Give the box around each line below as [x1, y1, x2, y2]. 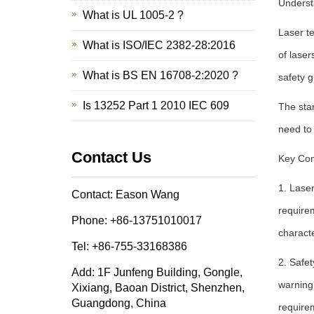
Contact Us [71, 149, 151, 166]
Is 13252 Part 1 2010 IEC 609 [83, 100, 229, 111]
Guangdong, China [71, 297, 166, 309]
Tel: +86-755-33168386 [71, 240, 187, 252]
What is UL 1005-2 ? [83, 9, 184, 21]
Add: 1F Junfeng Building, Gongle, [71, 266, 243, 278]
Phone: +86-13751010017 [71, 214, 202, 226]
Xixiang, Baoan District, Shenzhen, [71, 282, 245, 294]
